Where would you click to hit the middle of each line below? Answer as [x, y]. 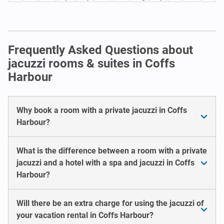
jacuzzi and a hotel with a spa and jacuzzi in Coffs [105, 162]
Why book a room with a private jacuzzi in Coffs [102, 110]
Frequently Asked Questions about [100, 50]
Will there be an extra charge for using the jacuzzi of [110, 203]
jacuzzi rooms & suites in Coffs [91, 63]
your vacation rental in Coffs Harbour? [85, 215]
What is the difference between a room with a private [112, 150]
